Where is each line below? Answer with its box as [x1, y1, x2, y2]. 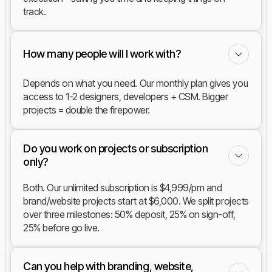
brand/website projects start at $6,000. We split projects [23, 195, 249, 208]
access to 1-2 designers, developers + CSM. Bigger [23, 90, 228, 103]
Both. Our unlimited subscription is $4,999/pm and [23, 182, 222, 194]
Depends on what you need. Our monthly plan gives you [23, 77, 248, 90]
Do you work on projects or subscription [23, 142, 208, 155]
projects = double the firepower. [23, 104, 150, 117]
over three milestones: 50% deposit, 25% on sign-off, [23, 208, 236, 221]
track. [23, 5, 46, 18]
